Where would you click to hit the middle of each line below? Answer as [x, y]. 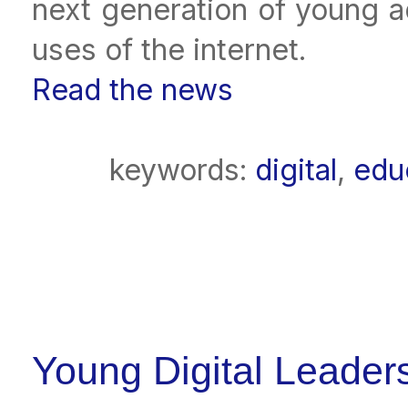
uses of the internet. [169, 49]
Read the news [133, 89]
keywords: [182, 170]
